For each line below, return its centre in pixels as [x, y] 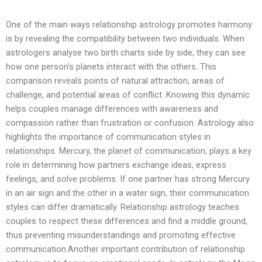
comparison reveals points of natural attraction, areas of [115, 80]
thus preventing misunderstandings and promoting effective [121, 235]
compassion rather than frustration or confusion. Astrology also [130, 123]
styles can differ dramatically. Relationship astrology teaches [123, 207]
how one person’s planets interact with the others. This [111, 66]
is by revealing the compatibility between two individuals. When [125, 38]
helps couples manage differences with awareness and [112, 108]
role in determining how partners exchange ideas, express [116, 165]
